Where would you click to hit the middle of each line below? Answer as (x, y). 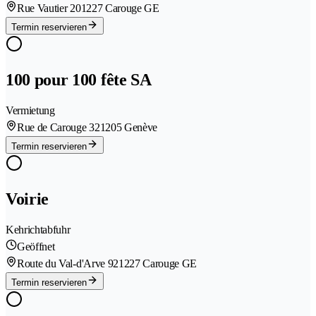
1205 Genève (129, 128)
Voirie (28, 199)
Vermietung (30, 111)
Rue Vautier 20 (49, 8)
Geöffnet (36, 246)
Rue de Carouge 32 (59, 128)
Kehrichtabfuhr (38, 229)
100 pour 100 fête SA (79, 80)
